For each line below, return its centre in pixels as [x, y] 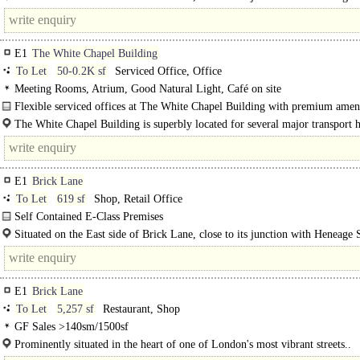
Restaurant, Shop [140, 309]
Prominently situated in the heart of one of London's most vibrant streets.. [183, 344]
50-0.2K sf [82, 71]
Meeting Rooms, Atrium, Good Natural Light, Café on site [148, 89]
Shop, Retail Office [137, 199]
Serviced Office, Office [167, 71]
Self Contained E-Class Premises [89, 217]
